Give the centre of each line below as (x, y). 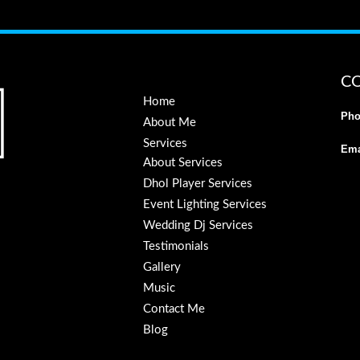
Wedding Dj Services (198, 225)
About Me (170, 123)
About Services (183, 163)
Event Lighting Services (205, 205)
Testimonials (176, 246)
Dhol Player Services (198, 184)
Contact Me (174, 309)
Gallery (162, 267)
